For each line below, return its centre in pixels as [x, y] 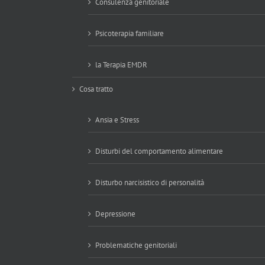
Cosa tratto [96, 89]
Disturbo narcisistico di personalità [150, 182]
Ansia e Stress [117, 120]
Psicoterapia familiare [130, 33]
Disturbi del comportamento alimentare [159, 151]
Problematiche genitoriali [136, 245]
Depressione [115, 214]
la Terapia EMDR [121, 65]
